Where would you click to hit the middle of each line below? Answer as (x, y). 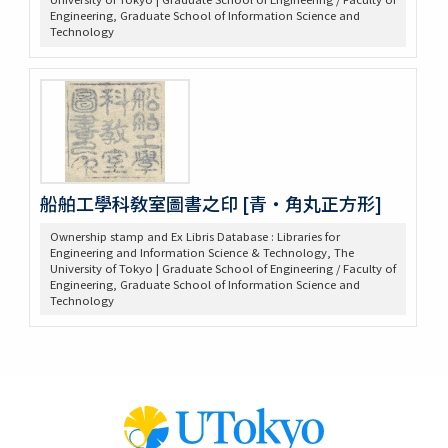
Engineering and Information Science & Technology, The (201, 251)
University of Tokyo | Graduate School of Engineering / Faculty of (222, 267)
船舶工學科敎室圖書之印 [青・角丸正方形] (210, 202)
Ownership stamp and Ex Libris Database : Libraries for (194, 235)
